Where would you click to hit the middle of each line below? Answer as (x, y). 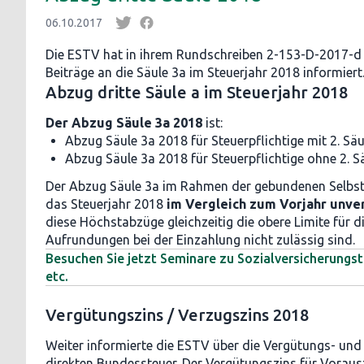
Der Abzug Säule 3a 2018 (124, 123)
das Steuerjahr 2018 (104, 204)
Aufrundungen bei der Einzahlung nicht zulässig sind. (200, 240)
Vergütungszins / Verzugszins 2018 (177, 315)
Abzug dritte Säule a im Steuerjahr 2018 (197, 92)
